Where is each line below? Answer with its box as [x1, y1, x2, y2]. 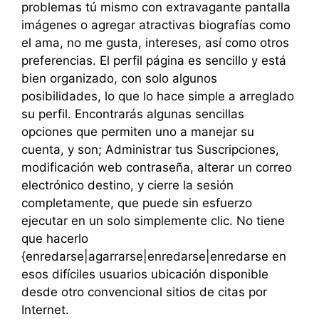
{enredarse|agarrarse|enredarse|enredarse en [21, 249, 286, 263]
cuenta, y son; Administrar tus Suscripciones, [21, 142, 279, 157]
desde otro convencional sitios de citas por [21, 284, 267, 299]
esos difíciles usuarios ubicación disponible [21, 266, 268, 281]
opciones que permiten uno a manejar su [21, 124, 254, 139]
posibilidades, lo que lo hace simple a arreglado [21, 88, 294, 103]
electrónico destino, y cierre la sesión [21, 177, 234, 192]
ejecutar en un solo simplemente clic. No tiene [21, 213, 285, 228]
